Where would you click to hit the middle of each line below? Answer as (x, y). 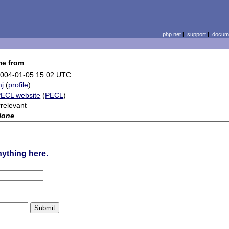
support (196, 34)
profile (18, 85)
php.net (171, 34)
